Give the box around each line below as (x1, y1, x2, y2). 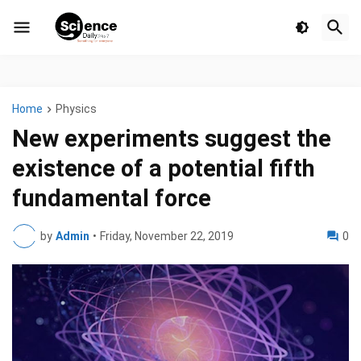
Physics (56, 102, 97, 115)
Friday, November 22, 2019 (100, 230, 234, 243)
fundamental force (12, 185, 211, 213)
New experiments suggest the (12, 125, 331, 153)
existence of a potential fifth (12, 155, 315, 183)
